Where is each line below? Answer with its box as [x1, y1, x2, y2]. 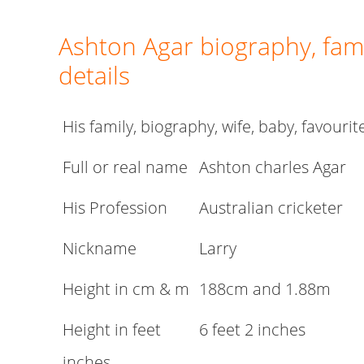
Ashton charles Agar [199, 156, 346, 178]
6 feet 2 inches [199, 318, 305, 340]
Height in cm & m [63, 278, 189, 300]
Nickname [63, 237, 136, 259]
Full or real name [63, 156, 188, 178]
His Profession [63, 197, 167, 219]
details [58, 58, 130, 92]
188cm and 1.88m [199, 278, 331, 300]
